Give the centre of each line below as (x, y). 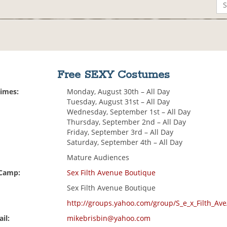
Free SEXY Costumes (113, 75)
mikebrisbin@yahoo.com (109, 218)
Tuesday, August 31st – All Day (119, 102)
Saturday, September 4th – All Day (125, 142)
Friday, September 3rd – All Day (120, 132)
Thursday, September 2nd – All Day (127, 122)
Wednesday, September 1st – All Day (129, 112)
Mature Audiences (98, 158)
